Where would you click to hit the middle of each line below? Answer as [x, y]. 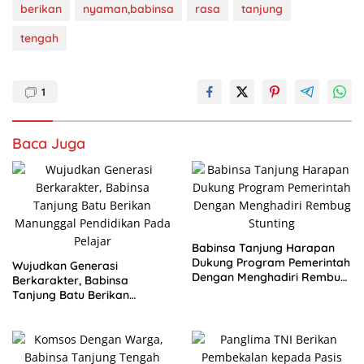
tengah [39, 38]
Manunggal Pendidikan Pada [90, 310]
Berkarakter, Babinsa [70, 280]
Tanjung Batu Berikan [71, 295]
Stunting [214, 292]
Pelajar [32, 324]
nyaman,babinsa [128, 9]
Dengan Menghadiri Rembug [270, 277]
